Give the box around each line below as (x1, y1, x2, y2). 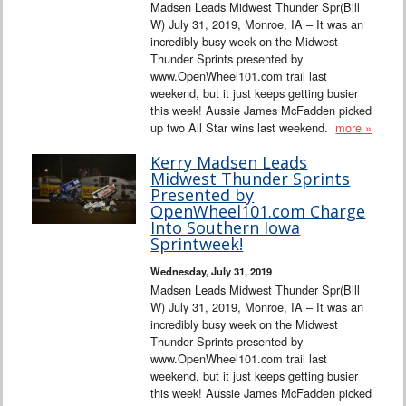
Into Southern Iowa (150, 216, 301, 238)
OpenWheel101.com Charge (150, 199, 366, 222)
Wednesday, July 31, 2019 (150, 263, 273, 278)
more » (335, 118, 372, 136)
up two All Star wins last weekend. (150, 118, 336, 136)
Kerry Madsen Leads (150, 150, 308, 173)
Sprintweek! (150, 232, 244, 255)
